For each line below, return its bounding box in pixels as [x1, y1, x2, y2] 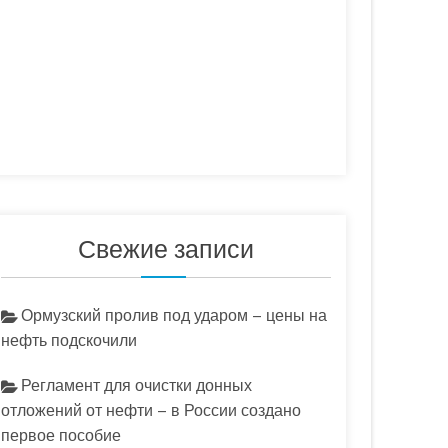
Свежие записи [78, 232, 254, 264]
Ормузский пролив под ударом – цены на [21, 305, 327, 325]
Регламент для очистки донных [21, 375, 252, 395]
